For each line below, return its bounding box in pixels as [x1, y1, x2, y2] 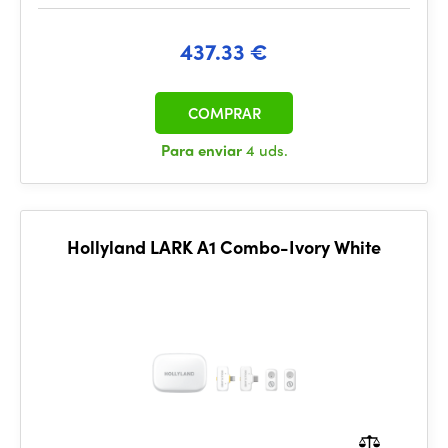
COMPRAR [187, 102, 261, 124]
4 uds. [245, 139, 288, 161]
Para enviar [160, 139, 246, 161]
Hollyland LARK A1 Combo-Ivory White [67, 234, 381, 259]
